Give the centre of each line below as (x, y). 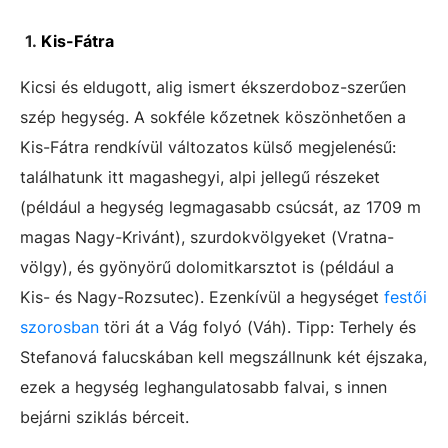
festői (405, 297)
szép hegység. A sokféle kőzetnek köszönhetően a (213, 117)
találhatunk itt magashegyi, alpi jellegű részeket (200, 177)
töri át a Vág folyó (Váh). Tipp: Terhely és (257, 327)
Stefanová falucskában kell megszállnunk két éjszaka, (223, 357)
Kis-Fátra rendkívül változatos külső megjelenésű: (208, 147)
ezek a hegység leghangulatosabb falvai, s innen (203, 387)
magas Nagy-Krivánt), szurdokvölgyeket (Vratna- (207, 237)
